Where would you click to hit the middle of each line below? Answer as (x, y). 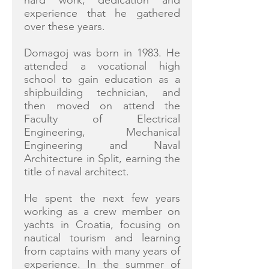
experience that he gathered (102, 13)
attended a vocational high (102, 66)
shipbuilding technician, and (102, 92)
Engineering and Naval (102, 145)
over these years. (65, 26)
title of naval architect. (77, 172)
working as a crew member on (102, 211)
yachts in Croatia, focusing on (102, 225)
